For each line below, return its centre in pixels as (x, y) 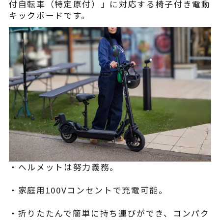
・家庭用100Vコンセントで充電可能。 (88, 190)
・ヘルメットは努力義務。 (64, 167)
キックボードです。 (49, 15)
